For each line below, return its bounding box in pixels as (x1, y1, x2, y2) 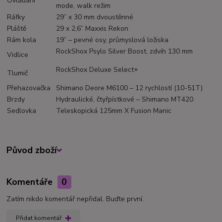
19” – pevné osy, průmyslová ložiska (56, 35, 169, 45)
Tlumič (7, 68, 28, 78)
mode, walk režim (56, 1, 111, 11)
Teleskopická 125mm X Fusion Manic (56, 106, 172, 116)
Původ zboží (6, 144, 57, 157)
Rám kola (7, 35, 37, 45)
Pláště (7, 24, 27, 34)
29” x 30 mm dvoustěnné (56, 12, 134, 22)
